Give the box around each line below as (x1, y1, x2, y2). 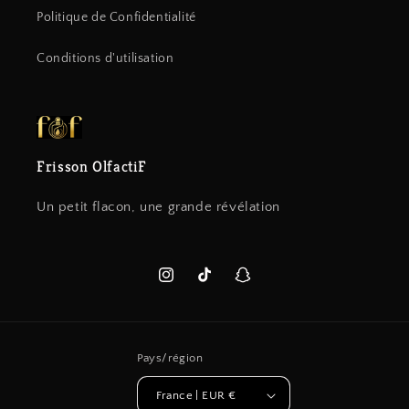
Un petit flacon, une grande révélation (37, 199, 280, 215)
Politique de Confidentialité (37, 10, 196, 25)
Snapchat (233, 277, 289, 292)
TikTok (194, 277, 232, 292)
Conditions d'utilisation (37, 51, 174, 66)
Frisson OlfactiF (37, 157, 148, 177)
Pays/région (136, 351, 204, 365)
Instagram (156, 277, 216, 292)
